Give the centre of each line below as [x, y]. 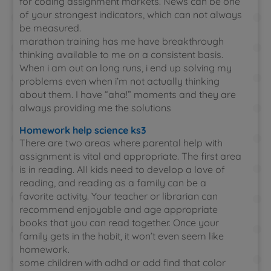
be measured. [51, 28]
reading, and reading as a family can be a [113, 183]
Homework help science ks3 [83, 130]
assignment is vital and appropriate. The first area [131, 156]
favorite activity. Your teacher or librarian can [119, 196]
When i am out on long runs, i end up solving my [126, 68]
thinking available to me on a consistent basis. [122, 54]
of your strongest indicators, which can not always [131, 15]
